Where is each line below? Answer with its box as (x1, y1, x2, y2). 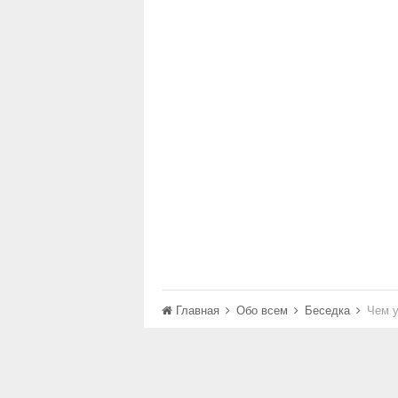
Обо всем (236, 301, 291, 318)
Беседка (305, 301, 354, 318)
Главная (172, 301, 223, 318)
